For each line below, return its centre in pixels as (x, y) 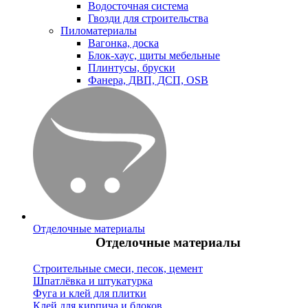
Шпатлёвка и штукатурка (93, 281)
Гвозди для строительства (148, 18)
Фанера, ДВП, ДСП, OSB (148, 80)
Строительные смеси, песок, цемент (118, 269)
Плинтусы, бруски (132, 67)
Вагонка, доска (123, 43)
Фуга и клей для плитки (90, 294)
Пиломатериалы (99, 30)
